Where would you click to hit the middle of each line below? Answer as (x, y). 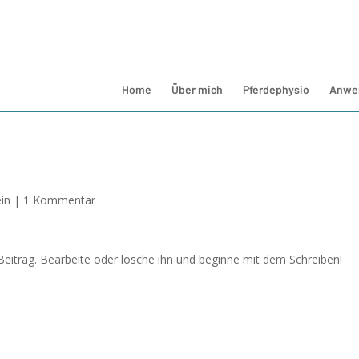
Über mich (197, 89)
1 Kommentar (60, 200)
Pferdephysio (276, 89)
